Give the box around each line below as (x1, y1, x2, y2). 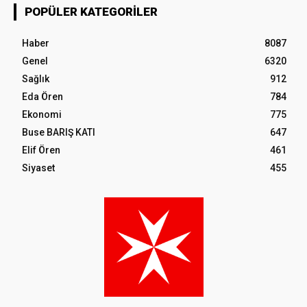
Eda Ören (22, 90, 63, 102)
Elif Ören (22, 144, 60, 156)
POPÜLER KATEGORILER (25, 4, 158, 19)
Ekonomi (22, 108, 62, 120)
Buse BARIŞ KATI (22, 126, 95, 138)
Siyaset (22, 162, 55, 173)
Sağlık (22, 73, 49, 84)
